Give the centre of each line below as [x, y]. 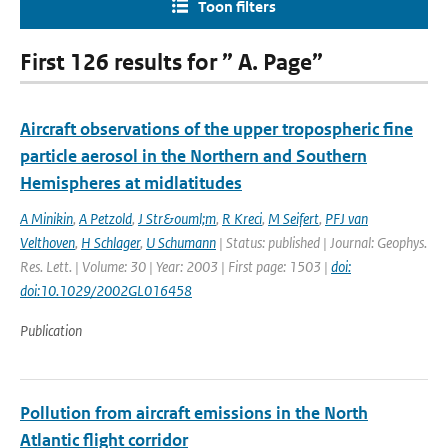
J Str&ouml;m [177, 218]
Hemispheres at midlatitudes [131, 183]
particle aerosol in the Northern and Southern [193, 156]
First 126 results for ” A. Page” [171, 62]
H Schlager [110, 242]
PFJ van [346, 218]
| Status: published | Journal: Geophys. [321, 242]
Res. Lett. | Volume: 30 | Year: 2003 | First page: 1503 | [175, 266]
